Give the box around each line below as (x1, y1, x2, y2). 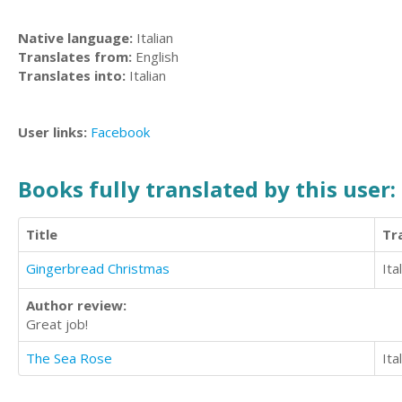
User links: (18, 123, 91, 141)
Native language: (18, 29, 133, 47)
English (132, 48, 179, 66)
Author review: (26, 296, 127, 314)
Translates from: (18, 48, 132, 66)
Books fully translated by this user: (18, 173, 396, 204)
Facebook (91, 123, 150, 141)
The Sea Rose (26, 349, 112, 367)
